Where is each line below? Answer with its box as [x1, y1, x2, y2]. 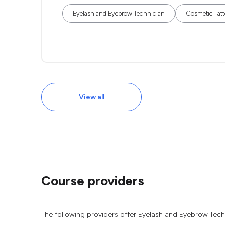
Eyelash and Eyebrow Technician [73, 10, 165, 17]
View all [78, 93, 104, 101]
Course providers [41, 173, 144, 189]
